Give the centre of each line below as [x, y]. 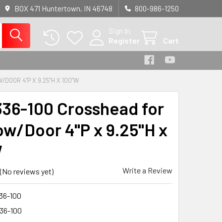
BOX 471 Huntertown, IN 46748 [63, 8]
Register [124, 40]
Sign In [119, 30]
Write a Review [147, 170]
